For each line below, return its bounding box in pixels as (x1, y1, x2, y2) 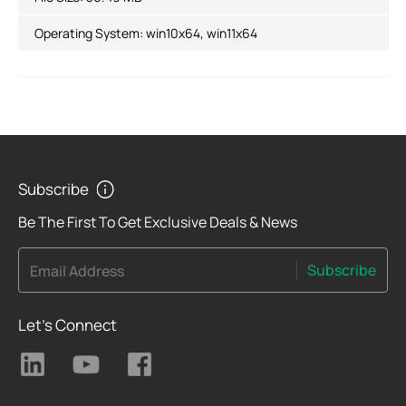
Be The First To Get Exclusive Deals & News (18, 211, 297, 232)
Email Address (30, 261, 124, 282)
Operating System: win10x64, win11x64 (34, 24, 257, 42)
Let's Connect (18, 314, 117, 335)
